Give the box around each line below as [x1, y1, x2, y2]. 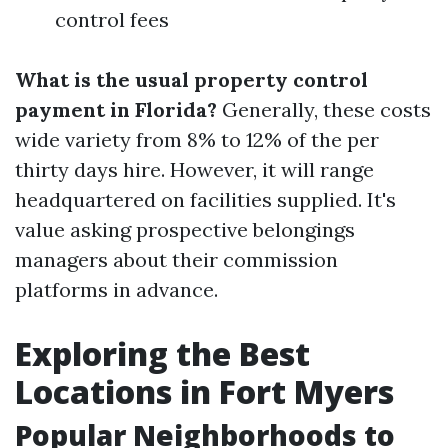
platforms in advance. [15, 277, 218, 302]
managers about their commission [15, 247, 338, 272]
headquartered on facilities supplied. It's [15, 187, 396, 212]
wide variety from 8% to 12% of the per [15, 127, 379, 152]
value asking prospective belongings [15, 217, 355, 242]
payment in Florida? [15, 97, 217, 122]
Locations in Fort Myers [15, 370, 394, 413]
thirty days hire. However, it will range [15, 157, 374, 182]
